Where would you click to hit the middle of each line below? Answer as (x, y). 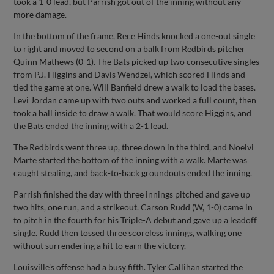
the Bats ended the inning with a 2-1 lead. (91, 125)
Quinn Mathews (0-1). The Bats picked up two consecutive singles (137, 61)
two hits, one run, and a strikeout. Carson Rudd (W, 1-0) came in (133, 207)
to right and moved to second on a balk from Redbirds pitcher (130, 48)
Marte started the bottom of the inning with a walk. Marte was (131, 160)
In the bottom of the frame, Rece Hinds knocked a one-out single (135, 35)
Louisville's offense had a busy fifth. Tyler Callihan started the (128, 267)
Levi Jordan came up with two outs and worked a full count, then (135, 100)
